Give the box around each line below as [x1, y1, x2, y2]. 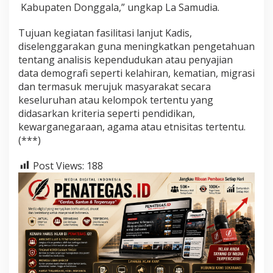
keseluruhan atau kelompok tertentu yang [18, 93, 213, 107]
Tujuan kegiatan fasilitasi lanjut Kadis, [18, 26, 192, 40]
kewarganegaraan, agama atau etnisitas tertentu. [18, 119, 246, 133]
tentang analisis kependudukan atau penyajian [18, 52, 233, 66]
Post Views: [33, 158, 84, 172]
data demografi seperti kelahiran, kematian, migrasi [18, 66, 255, 80]
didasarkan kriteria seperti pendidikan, [18, 106, 195, 120]
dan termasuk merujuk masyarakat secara [18, 79, 211, 93]
